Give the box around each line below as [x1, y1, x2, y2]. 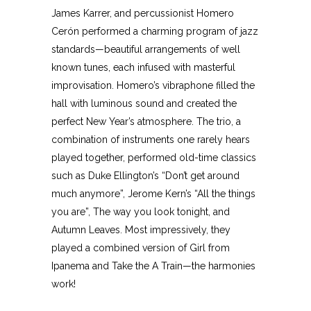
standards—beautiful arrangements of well [51, 44, 240, 55]
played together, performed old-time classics [51, 152, 256, 163]
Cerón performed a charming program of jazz [51, 26, 258, 37]
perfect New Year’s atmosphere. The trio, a [51, 116, 241, 127]
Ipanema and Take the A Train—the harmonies [51, 260, 255, 271]
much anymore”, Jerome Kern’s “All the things [51, 188, 255, 199]
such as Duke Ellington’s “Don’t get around [51, 170, 239, 181]
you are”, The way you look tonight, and [51, 206, 230, 217]
